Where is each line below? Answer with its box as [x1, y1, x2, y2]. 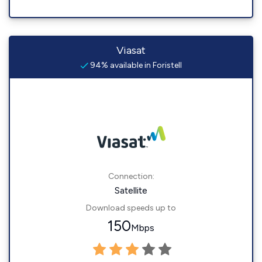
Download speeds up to [86, 203, 176, 213]
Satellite [115, 185, 147, 196]
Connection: [108, 171, 154, 181]
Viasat [116, 44, 146, 57]
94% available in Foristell [88, 60, 182, 70]
